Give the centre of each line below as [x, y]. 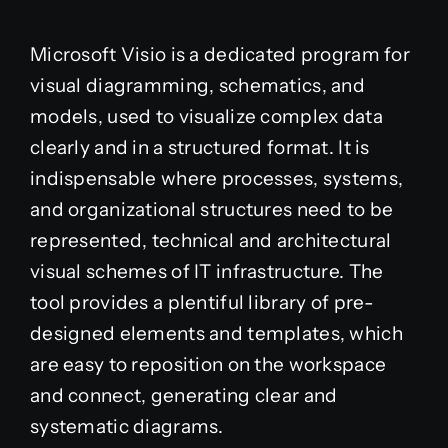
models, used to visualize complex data [206, 116]
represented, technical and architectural [210, 240]
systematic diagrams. [126, 426]
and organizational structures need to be [211, 209]
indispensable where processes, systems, [216, 178]
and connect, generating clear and [183, 395]
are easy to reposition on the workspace [208, 364]
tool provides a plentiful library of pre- [202, 302]
